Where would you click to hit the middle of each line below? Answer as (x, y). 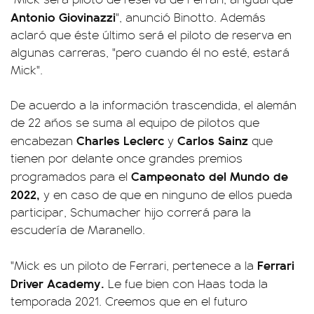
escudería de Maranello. (78, 229)
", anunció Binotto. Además (191, 17)
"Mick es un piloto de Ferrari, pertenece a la (134, 265)
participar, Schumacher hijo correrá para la (131, 212)
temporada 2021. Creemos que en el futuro (129, 301)
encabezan (43, 140)
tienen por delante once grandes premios (127, 158)
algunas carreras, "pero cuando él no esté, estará (150, 52)
